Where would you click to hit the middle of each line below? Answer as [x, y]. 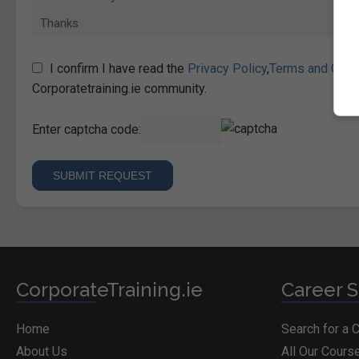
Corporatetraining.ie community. [119, 89]
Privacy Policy [227, 69]
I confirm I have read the [119, 69]
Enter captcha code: [87, 130]
